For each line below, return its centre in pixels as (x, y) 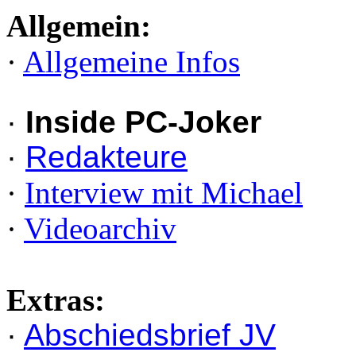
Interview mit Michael (164, 193)
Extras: (56, 300)
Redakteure (106, 157)
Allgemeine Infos (132, 62)
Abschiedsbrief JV (150, 335)
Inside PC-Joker (143, 122)
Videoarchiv (100, 228)
